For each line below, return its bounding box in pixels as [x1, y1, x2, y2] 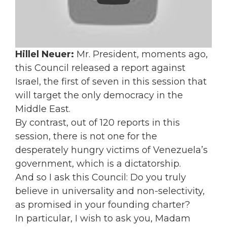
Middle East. [15, 103, 70, 115]
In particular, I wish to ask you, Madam [15, 212, 191, 224]
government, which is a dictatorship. [15, 158, 181, 169]
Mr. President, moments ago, [77, 48, 208, 60]
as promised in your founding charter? [15, 199, 190, 210]
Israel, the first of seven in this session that [15, 75, 207, 87]
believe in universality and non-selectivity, [15, 185, 205, 197]
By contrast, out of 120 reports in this [15, 117, 180, 128]
